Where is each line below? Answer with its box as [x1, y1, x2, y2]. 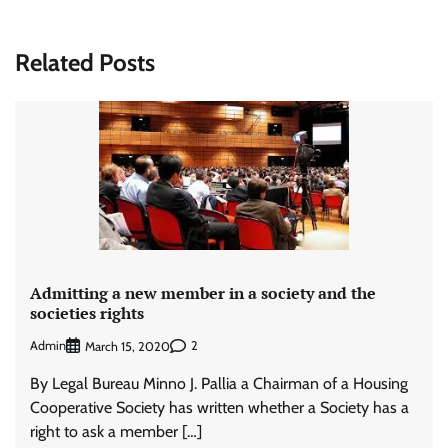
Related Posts [15, 47, 155, 77]
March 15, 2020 [85, 338, 170, 354]
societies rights [30, 302, 144, 325]
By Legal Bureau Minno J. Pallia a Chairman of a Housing [30, 373, 408, 393]
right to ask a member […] [30, 421, 202, 441]
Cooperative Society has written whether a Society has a [30, 397, 409, 417]
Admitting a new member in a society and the [30, 282, 376, 305]
